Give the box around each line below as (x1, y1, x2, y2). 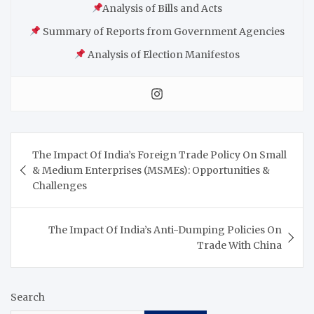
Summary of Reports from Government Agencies (40, 25, 285, 38)
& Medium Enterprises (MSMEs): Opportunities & (32, 163, 270, 177)
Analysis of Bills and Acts (102, 1, 223, 15)
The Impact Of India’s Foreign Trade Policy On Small (32, 148, 287, 161)
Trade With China (197, 238, 282, 252)
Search (11, 290, 45, 303)
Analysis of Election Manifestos (85, 48, 240, 61)
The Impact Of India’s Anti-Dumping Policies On (48, 223, 282, 236)
